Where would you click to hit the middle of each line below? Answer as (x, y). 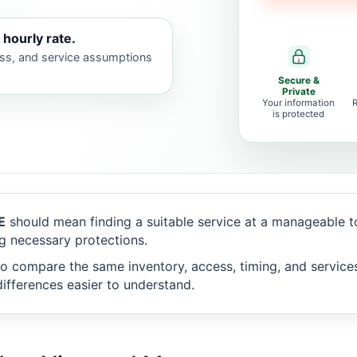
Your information (299, 103)
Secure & (298, 80)
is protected (299, 114)
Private (298, 92)
